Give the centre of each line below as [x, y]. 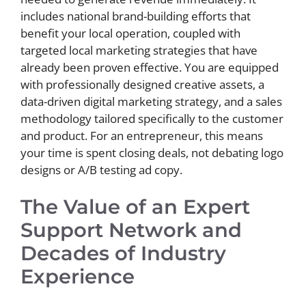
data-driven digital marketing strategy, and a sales [151, 101]
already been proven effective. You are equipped [150, 67]
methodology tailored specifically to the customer [152, 118]
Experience [78, 276]
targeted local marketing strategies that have [139, 50]
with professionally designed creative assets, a [142, 84]
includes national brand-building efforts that [136, 16]
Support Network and [131, 230]
